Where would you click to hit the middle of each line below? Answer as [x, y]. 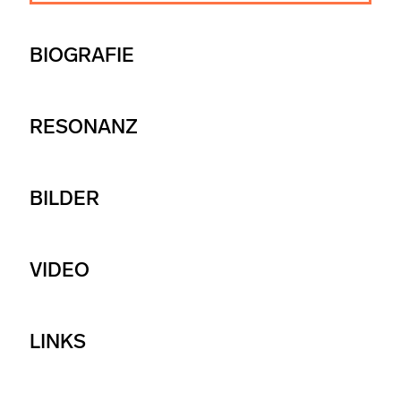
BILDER [64, 198]
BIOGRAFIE [82, 55]
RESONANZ [84, 126]
